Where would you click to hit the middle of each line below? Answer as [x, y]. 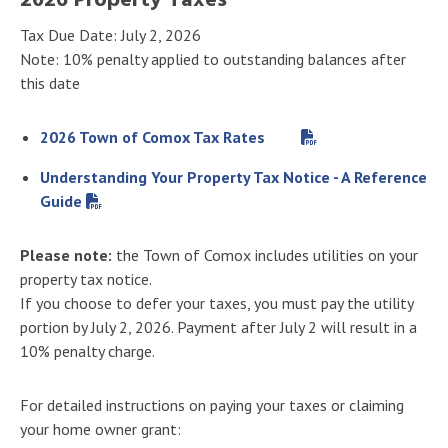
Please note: [66, 254]
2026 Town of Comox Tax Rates [168, 136]
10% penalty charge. [87, 350]
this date [54, 82]
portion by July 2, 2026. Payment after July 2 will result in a [218, 326]
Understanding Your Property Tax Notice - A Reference [233, 176]
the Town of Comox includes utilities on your [265, 254]
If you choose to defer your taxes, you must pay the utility [216, 302]
